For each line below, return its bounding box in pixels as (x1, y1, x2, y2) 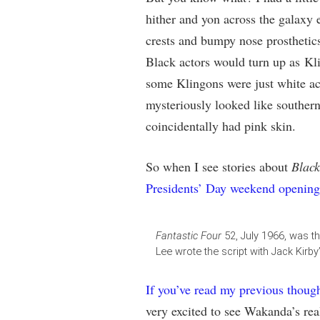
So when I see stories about (145, 158, 291, 175)
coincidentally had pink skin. (145, 117, 296, 134)
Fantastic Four (155, 229, 221, 242)
